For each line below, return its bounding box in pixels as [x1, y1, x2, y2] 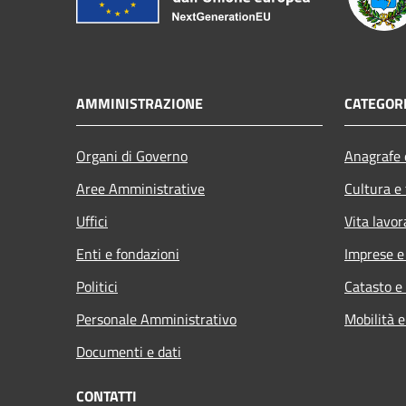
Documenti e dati [76, 340, 181, 362]
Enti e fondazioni [76, 242, 179, 265]
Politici [76, 275, 118, 297]
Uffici [76, 209, 108, 232]
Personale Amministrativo [76, 307, 237, 330]
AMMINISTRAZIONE [76, 92, 203, 114]
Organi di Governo [76, 144, 188, 167]
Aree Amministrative [76, 177, 205, 199]
